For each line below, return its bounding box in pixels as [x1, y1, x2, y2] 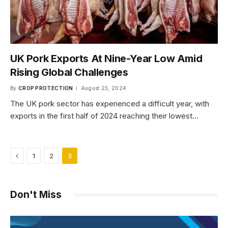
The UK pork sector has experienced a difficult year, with [10, 98, 209, 108]
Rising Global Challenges [10, 66, 128, 78]
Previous [18, 150, 49, 159]
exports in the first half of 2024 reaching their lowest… [10, 110, 198, 121]
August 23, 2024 [80, 84, 126, 91]
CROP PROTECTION [18, 84, 73, 91]
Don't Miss [10, 188, 62, 201]
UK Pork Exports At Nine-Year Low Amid [10, 52, 203, 65]
